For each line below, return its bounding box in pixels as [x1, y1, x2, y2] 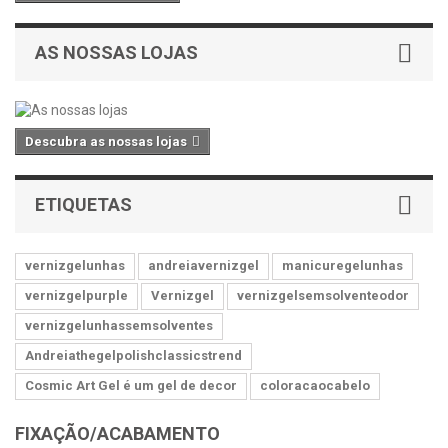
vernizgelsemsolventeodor [237, 288, 409, 304]
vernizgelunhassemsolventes [25, 318, 213, 334]
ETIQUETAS [35, 194, 132, 216]
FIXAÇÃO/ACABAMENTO [15, 423, 228, 445]
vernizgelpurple [25, 288, 128, 304]
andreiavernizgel [148, 258, 259, 274]
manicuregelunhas [282, 258, 403, 274]
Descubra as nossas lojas [25, 134, 187, 150]
